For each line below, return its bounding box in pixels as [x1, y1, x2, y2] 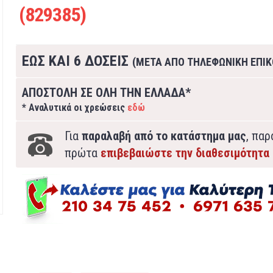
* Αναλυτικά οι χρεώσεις [21, 102, 127, 113]
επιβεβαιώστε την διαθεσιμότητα [100, 146, 269, 160]
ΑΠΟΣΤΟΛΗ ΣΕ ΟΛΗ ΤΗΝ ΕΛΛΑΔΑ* [21, 85, 191, 100]
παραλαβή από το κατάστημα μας [81, 129, 246, 143]
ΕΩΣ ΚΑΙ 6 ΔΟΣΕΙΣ [21, 52, 132, 69]
